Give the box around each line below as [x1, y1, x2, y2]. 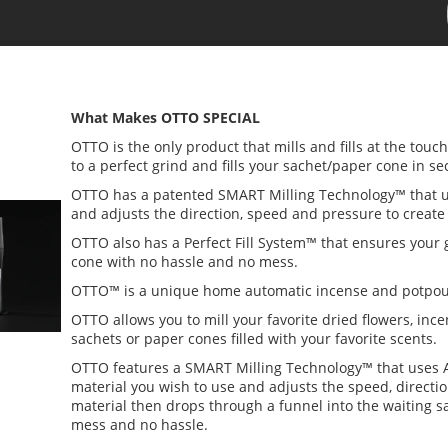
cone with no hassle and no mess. [71, 251, 298, 271]
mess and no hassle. [71, 414, 208, 434]
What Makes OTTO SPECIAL [71, 107, 260, 127]
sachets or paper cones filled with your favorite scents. [71, 328, 437, 348]
